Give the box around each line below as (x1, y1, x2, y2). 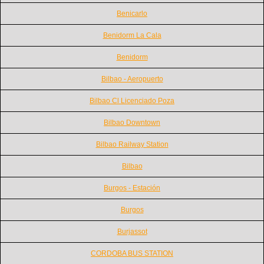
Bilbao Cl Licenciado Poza (90, 96, 174, 105)
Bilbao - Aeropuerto (101, 74, 163, 83)
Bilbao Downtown (104, 118, 160, 127)
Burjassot (117, 227, 147, 236)
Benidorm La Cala (103, 31, 161, 39)
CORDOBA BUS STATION (91, 249, 173, 258)
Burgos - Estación (104, 183, 160, 192)
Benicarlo (117, 9, 147, 18)
